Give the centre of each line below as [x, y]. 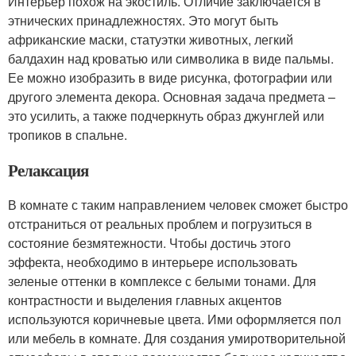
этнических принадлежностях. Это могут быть [143, 20]
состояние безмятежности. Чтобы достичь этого [149, 242]
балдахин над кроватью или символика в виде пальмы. [171, 58]
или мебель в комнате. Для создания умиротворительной [177, 338]
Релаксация [48, 170]
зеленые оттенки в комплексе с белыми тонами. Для [162, 281]
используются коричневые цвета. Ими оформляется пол [174, 319]
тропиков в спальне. [68, 134]
